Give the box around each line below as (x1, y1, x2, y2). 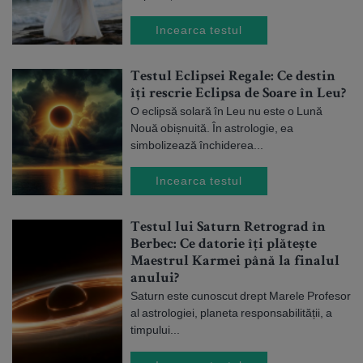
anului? (130, 271, 179, 286)
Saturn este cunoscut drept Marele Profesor (130, 288, 351, 303)
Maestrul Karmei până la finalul (130, 254, 340, 269)
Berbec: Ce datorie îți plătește (130, 237, 317, 252)
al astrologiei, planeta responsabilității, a (130, 305, 332, 320)
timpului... (130, 322, 180, 337)
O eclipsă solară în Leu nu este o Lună (130, 104, 322, 118)
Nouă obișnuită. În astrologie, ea (130, 121, 293, 135)
